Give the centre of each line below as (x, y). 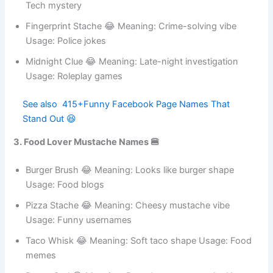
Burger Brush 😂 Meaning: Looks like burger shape (130, 204)
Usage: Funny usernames (79, 254)
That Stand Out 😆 (68, 143)
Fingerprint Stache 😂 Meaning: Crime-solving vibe (131, 39)
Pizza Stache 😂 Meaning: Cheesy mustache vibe (128, 239)
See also (45, 127)
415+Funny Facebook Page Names (151, 127)
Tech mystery (54, 19)
